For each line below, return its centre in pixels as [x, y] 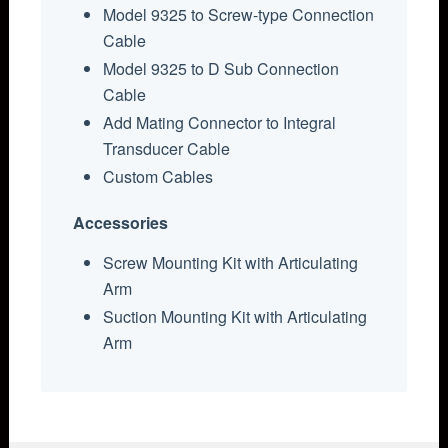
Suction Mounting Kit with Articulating [235, 316]
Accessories [121, 222]
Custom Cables [158, 176]
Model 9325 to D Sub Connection [221, 68]
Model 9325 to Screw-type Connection [239, 14]
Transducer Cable [167, 148]
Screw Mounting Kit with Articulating [231, 262]
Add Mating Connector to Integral [220, 122]
